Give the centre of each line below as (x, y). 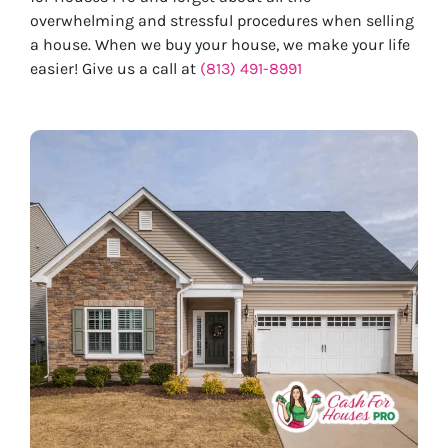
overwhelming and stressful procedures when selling (222, 20)
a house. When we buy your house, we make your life (220, 44)
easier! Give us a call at (115, 68)
